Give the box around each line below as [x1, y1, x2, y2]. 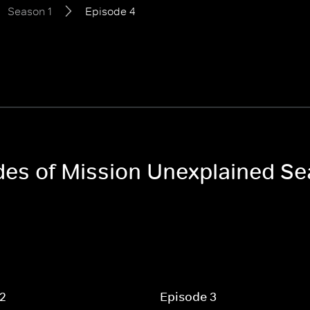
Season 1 [8, 4, 52, 18]
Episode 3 [159, 289, 217, 304]
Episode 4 [85, 4, 136, 18]
